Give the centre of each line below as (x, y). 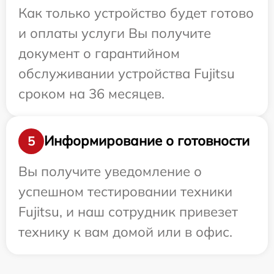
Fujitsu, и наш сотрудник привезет (128, 211)
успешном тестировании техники (125, 191)
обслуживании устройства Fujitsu (127, 73)
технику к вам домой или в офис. (125, 231)
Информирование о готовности (147, 141)
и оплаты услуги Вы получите (115, 33)
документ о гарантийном (99, 53)
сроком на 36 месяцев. (91, 93)
